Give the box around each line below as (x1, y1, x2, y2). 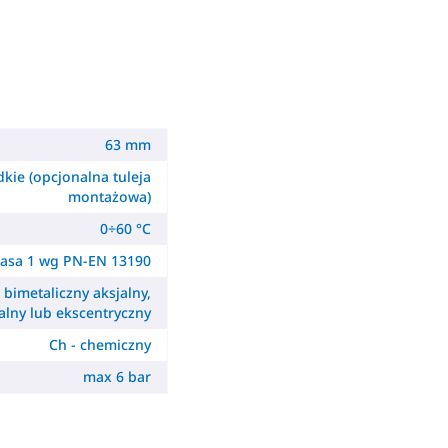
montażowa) (68, 187, 152, 206)
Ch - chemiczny (49, 335, 152, 354)
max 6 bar (83, 367, 152, 386)
